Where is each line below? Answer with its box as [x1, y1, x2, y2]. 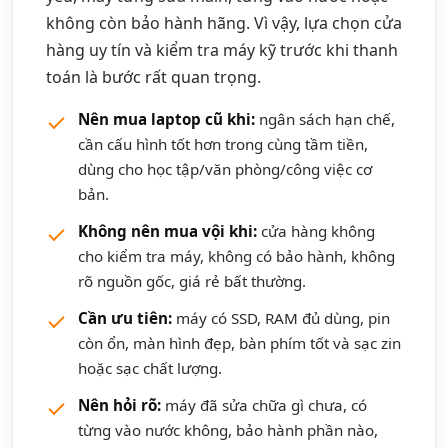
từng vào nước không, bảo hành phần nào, [78, 419, 378, 440]
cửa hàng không [257, 220, 375, 241]
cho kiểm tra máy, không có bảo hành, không [78, 245, 395, 266]
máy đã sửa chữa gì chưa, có [161, 394, 367, 415]
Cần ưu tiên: [78, 307, 172, 328]
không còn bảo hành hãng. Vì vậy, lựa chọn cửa [46, 11, 402, 34]
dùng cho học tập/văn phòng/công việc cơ [78, 158, 372, 179]
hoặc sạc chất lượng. [78, 357, 222, 378]
